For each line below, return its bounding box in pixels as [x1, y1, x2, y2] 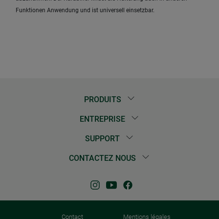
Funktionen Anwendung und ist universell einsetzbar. [16, 6, 154, 14]
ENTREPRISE [80, 114, 128, 124]
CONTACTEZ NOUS [69, 153, 138, 163]
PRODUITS [84, 95, 123, 105]
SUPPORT [85, 134, 122, 144]
